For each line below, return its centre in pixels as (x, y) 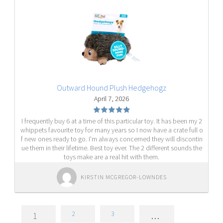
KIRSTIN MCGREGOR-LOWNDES (123, 177)
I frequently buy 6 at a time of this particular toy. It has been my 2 (111, 121)
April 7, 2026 (111, 99)
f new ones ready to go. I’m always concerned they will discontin (111, 139)
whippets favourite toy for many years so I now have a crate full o (111, 130)
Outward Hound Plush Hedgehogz (111, 88)
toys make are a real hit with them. (111, 157)
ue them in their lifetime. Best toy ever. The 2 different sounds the (111, 148)
